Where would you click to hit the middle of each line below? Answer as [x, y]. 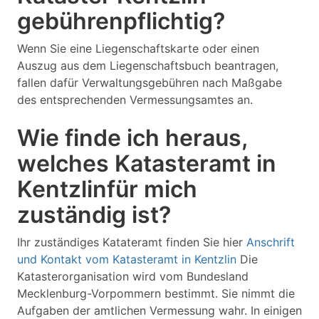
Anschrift [271, 242]
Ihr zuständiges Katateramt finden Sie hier [132, 242]
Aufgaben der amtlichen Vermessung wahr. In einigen [159, 310]
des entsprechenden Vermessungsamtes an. [135, 100]
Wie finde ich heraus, [132, 138]
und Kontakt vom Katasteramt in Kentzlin [127, 259]
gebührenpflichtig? [121, 21]
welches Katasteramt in [147, 163]
